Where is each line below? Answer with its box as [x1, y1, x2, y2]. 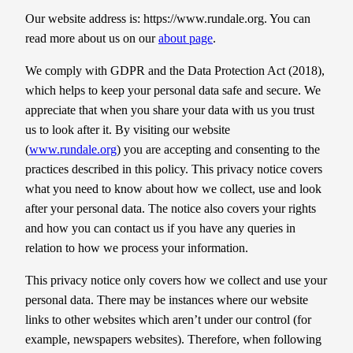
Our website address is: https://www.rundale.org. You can [25, 12, 310, 26]
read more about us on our [25, 32, 158, 46]
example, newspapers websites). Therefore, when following [25, 333, 321, 347]
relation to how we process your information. [25, 241, 248, 255]
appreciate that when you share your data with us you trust [25, 103, 314, 117]
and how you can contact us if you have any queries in [25, 221, 295, 236]
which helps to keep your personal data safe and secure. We [25, 84, 321, 98]
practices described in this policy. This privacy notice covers [25, 162, 322, 176]
